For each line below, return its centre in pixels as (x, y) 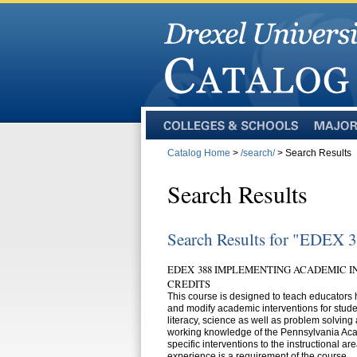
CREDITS (189, 284)
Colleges (181, 136)
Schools (179, 160)
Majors (327, 136)
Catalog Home (199, 153)
